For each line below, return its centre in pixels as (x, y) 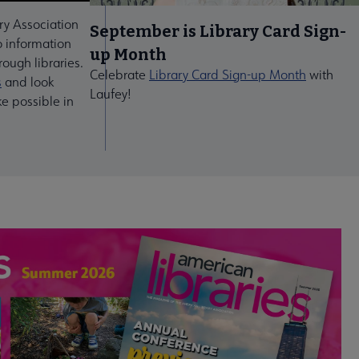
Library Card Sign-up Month (228, 74)
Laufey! (111, 93)
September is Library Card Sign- (218, 31)
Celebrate (119, 74)
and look (28, 81)
